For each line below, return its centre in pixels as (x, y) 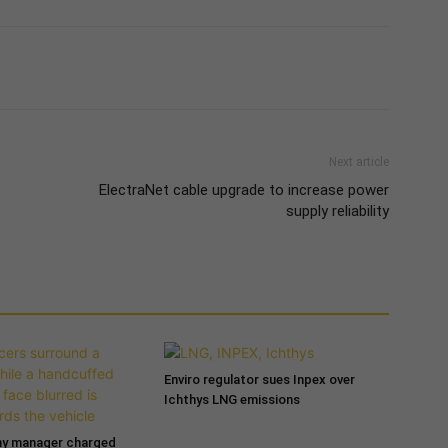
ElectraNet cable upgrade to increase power (243, 189)
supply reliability (337, 210)
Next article (358, 161)
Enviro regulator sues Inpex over (259, 379)
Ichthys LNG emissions (231, 399)
